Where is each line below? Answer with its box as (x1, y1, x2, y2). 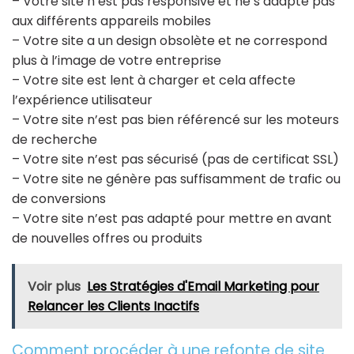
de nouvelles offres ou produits (12, 228, 202, 247)
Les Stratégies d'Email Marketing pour (87, 277, 319, 296)
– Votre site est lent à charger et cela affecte (12, 70, 296, 89)
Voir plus (28, 277, 81, 296)
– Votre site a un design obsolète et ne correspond (12, 31, 327, 50)
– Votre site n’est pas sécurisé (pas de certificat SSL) (12, 149, 339, 168)
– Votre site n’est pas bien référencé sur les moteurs (12, 110, 339, 129)
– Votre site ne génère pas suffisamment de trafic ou (12, 169, 341, 188)
